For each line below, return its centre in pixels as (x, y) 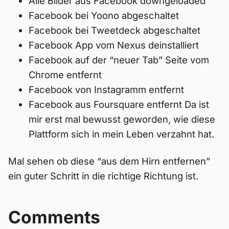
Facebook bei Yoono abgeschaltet (104, 15)
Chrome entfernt (65, 75)
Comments (54, 217)
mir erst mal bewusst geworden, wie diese (122, 119)
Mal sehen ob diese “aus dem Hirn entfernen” (109, 161)
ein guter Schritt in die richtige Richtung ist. (103, 176)
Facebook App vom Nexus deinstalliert (114, 45)
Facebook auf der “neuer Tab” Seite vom (119, 60)
